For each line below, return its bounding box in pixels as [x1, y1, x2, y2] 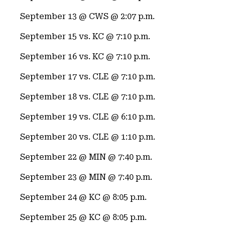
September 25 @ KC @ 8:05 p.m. [20, 212, 147, 222]
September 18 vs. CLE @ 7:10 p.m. [20, 92, 155, 101]
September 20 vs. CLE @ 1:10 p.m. [20, 132, 155, 142]
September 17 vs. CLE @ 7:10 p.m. [20, 72, 155, 81]
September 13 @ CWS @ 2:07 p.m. [20, 12, 155, 21]
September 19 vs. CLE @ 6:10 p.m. [20, 112, 155, 122]
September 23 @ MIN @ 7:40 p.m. [20, 172, 152, 182]
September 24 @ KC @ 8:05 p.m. [20, 192, 147, 202]
